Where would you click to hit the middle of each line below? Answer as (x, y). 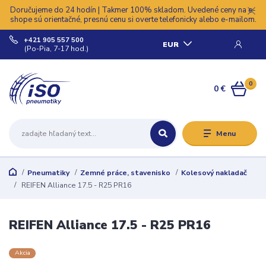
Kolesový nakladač (214, 172)
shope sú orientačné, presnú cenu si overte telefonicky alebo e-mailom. (133, 19)
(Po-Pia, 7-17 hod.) (57, 49)
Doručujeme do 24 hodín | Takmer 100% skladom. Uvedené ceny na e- (133, 10)
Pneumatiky (48, 172)
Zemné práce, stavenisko (125, 172)
